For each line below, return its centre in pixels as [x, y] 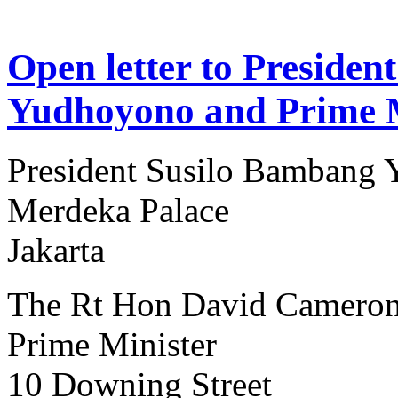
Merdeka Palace [118, 210]
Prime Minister [112, 344]
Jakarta [56, 250]
